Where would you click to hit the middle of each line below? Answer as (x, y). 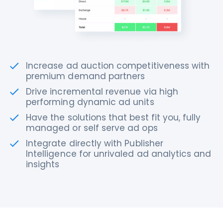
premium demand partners (86, 76)
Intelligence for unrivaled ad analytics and (119, 154)
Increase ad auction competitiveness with (118, 66)
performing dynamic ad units (90, 102)
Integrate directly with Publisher (95, 143)
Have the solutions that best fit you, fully (113, 117)
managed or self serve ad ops (92, 128)
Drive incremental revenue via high (102, 92)
